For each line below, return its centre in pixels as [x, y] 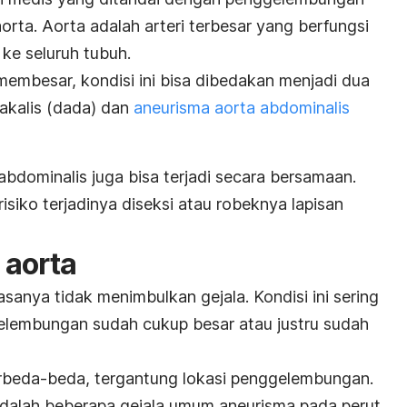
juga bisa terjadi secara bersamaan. [224, 176]
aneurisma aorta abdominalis [242, 107]
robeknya [254, 203]
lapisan [318, 203]
